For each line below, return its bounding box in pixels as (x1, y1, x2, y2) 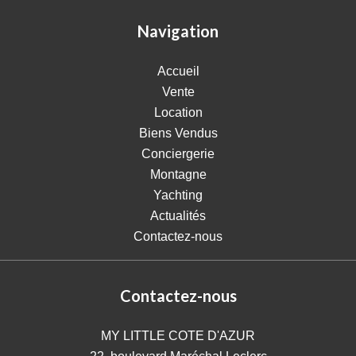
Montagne (149, 168, 207, 181)
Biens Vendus (138, 126, 218, 140)
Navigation (137, 21, 219, 41)
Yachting (153, 188, 203, 202)
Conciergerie (141, 147, 215, 161)
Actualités (150, 209, 206, 222)
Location (153, 106, 203, 119)
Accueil (157, 64, 199, 78)
